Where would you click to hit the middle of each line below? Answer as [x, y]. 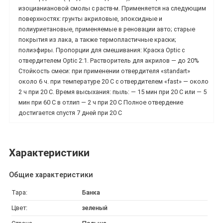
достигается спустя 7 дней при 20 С [70, 112]
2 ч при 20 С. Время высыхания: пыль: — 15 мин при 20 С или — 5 [112, 92]
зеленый [95, 208]
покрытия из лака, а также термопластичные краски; [97, 39]
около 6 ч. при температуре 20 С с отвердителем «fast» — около [113, 81]
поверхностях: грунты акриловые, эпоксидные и [90, 18]
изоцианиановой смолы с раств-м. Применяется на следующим [112, 8]
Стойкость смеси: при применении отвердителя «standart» [104, 71]
